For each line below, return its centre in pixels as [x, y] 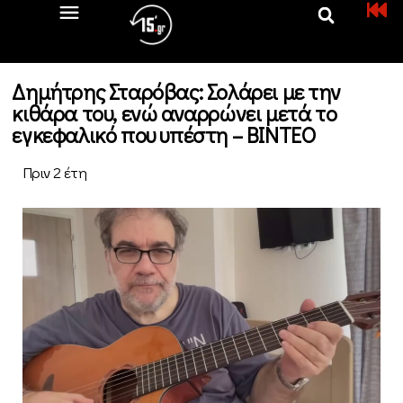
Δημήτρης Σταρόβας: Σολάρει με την [176, 91]
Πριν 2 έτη [54, 172]
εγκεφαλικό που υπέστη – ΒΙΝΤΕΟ [164, 134]
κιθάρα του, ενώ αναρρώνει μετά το [175, 113]
